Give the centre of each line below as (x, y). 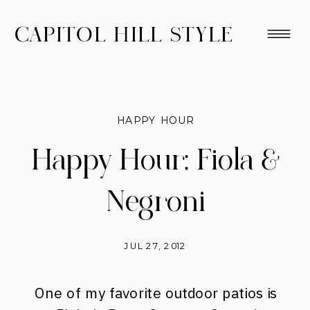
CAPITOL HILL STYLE (124, 35)
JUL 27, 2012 (156, 246)
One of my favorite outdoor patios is (155, 293)
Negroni (155, 202)
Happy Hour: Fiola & (155, 161)
